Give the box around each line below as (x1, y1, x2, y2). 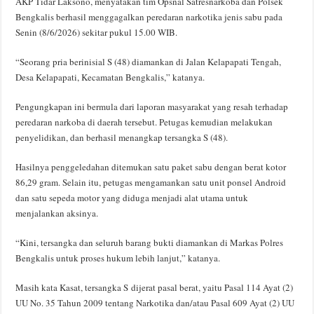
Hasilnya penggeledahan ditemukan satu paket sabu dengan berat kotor (15, 161, 287, 174)
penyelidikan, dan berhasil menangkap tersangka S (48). (15, 131, 228, 144)
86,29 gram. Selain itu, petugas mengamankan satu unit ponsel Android (15, 176, 287, 189)
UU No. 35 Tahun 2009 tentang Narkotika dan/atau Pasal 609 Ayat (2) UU (15, 296, 295, 310)
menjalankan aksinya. (15, 207, 99, 220)
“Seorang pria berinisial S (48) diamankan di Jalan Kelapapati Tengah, (15, 55, 282, 69)
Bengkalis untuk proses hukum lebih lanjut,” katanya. (15, 252, 221, 265)
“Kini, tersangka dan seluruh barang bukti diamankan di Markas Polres (15, 236, 284, 250)
